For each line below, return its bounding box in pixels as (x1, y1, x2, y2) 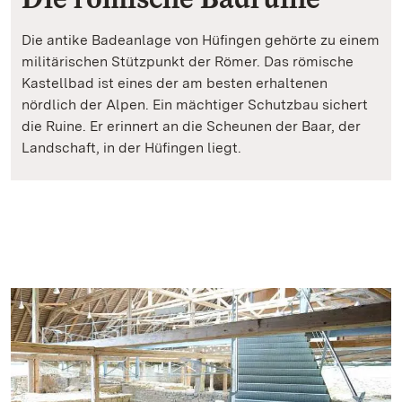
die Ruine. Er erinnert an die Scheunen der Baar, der (22, 118, 361, 135)
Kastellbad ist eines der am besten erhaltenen (22, 74, 328, 92)
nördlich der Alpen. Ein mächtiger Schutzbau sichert (22, 96, 368, 114)
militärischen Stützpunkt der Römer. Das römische (22, 53, 354, 71)
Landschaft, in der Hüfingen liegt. (22, 139, 241, 157)
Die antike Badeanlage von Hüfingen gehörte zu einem (22, 31, 380, 49)
